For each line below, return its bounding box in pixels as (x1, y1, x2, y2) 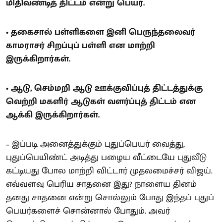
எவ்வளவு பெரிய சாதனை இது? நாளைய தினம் (6, 176, 197, 192)
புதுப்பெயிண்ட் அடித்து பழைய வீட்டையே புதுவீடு (6, 150, 207, 165)
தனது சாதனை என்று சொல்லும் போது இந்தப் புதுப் (6, 190, 214, 205)
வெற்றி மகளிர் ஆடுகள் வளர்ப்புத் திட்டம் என (6, 94, 196, 109)
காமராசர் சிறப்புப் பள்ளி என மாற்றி (6, 38, 155, 53)
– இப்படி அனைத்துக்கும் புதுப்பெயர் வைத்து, (6, 136, 185, 152)
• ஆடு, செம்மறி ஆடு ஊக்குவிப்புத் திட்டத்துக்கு (6, 80, 203, 96)
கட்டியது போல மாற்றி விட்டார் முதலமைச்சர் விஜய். (6, 163, 213, 178)
